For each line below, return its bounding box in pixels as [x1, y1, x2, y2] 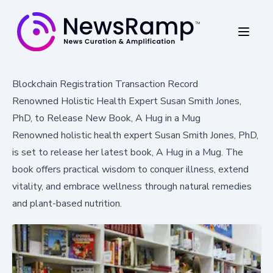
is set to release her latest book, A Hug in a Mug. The [12, 145, 243, 159]
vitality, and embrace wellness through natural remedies [12, 179, 252, 193]
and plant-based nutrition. [12, 196, 122, 210]
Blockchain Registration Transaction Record [12, 77, 198, 91]
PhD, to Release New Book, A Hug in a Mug [12, 111, 200, 125]
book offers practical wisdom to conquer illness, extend [12, 162, 249, 176]
